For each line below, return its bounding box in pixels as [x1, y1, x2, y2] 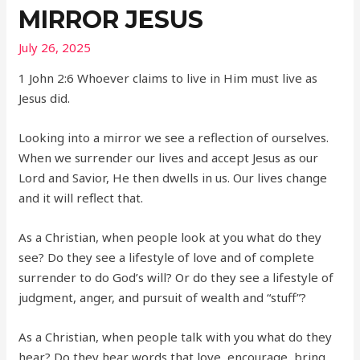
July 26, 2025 [18, 39, 92, 56]
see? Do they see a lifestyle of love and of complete [18, 249, 315, 266]
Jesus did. [18, 90, 71, 107]
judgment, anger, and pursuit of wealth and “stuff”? [18, 289, 307, 306]
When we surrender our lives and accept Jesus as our [18, 149, 319, 166]
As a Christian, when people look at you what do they [18, 229, 322, 246]
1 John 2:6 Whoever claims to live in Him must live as [18, 70, 318, 87]
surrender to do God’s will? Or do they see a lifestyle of [18, 269, 334, 286]
